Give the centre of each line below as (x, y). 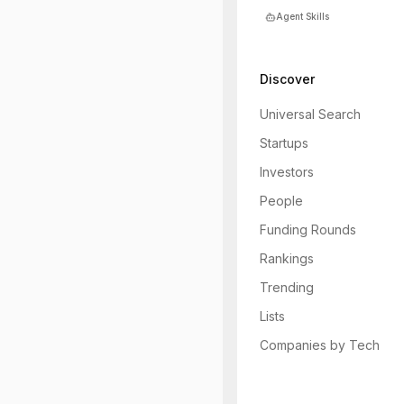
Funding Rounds (308, 230)
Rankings (287, 258)
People (281, 201)
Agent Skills (303, 16)
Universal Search (310, 114)
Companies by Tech (320, 345)
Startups (284, 143)
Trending (287, 287)
